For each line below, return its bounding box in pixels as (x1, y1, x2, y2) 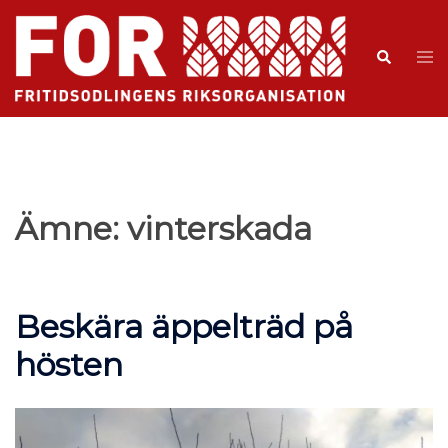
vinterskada (127, 208, 312, 248)
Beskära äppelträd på (15, 306, 353, 346)
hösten (15, 344, 123, 384)
